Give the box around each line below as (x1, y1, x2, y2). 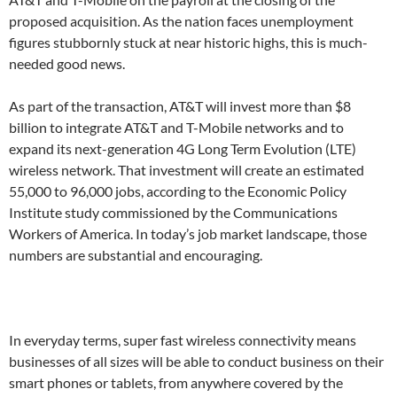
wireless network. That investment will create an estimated (9, 161, 364, 179)
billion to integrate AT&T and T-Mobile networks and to (9, 119, 344, 136)
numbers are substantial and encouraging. (9, 246, 262, 264)
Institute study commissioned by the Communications (9, 204, 338, 222)
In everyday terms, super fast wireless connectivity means (9, 331, 356, 349)
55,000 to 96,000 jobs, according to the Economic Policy (9, 183, 346, 200)
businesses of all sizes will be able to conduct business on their (9, 353, 384, 370)
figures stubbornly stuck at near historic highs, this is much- (9, 34, 368, 51)
